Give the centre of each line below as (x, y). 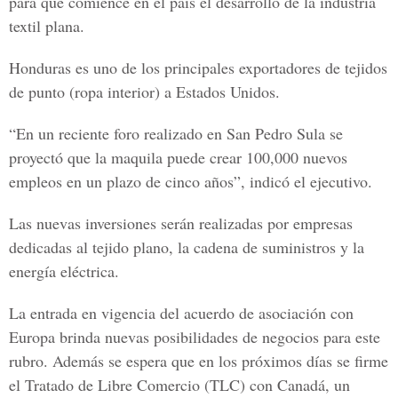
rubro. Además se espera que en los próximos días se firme (199, 361)
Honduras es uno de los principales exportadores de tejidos (198, 68)
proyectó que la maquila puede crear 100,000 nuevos (178, 157)
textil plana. (47, 26)
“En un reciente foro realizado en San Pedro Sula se (176, 133)
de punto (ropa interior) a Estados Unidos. (144, 92)
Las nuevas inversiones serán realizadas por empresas (181, 223)
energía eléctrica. (64, 271)
